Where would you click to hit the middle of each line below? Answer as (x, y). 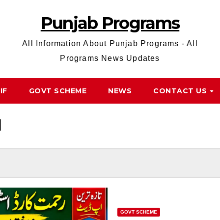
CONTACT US (181, 91)
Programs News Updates (110, 58)
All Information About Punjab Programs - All (110, 43)
